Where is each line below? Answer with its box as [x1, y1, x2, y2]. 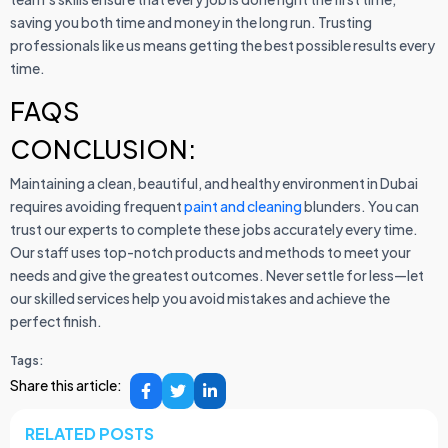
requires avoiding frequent [10, 197, 184, 216]
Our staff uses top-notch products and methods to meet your [10, 243, 411, 262]
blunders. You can [302, 197, 419, 216]
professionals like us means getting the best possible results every [10, 36, 435, 55]
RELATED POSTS [25, 423, 154, 445]
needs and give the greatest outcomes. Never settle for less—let [10, 266, 424, 285]
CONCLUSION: [10, 133, 196, 166]
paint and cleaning [184, 197, 302, 216]
